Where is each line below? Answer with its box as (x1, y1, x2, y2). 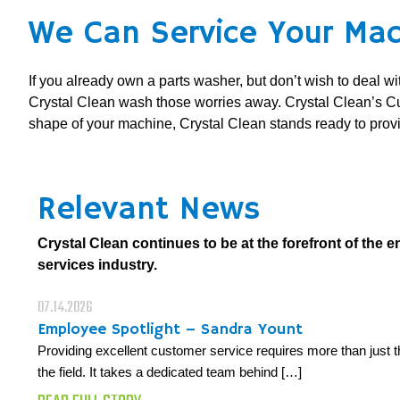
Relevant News (37, 189, 260, 230)
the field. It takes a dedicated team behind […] (37, 363, 302, 379)
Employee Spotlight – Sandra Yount (37, 319, 303, 339)
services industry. (37, 256, 157, 272)
